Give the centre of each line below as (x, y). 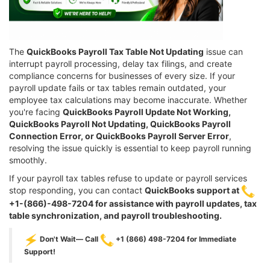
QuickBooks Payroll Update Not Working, (147, 111)
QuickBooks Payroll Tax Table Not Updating (115, 51)
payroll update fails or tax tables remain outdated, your (118, 87)
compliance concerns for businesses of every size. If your (122, 75)
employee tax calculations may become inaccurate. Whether (128, 99)
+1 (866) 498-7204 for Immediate (175, 239)
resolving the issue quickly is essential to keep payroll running (130, 148)
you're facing (36, 111)
